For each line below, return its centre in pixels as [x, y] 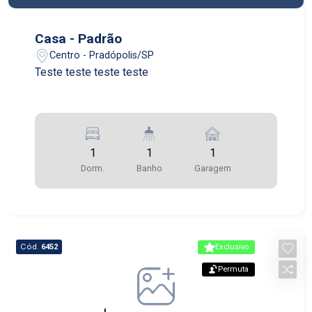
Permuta [233, 270]
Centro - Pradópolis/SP [102, 56]
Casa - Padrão [79, 38]
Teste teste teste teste [92, 72]
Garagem [212, 168]
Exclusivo [232, 247]
